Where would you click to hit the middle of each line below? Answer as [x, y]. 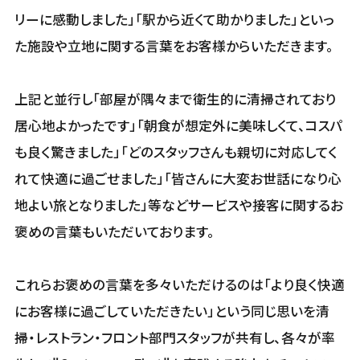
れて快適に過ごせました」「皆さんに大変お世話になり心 [178, 178]
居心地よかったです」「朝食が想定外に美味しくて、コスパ [178, 125]
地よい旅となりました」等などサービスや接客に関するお [178, 205]
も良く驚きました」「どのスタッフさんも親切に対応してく [176, 151]
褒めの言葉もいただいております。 [114, 231]
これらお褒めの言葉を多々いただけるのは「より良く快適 [179, 284]
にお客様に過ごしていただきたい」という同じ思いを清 [172, 311]
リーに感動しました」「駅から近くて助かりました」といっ [174, 19]
